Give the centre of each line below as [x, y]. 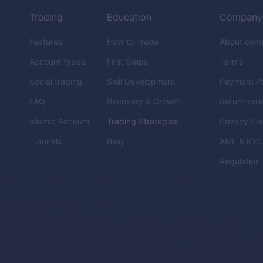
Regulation [240, 161]
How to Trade [133, 42]
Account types [58, 62]
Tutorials [46, 141]
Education [129, 17]
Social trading [56, 82]
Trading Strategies [143, 122]
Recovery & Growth [144, 102]
